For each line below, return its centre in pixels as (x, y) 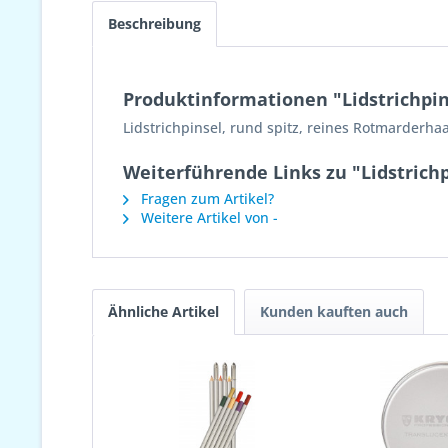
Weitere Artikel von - (207, 217)
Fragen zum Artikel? (205, 198)
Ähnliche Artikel (163, 311)
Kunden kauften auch (334, 311)
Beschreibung (154, 23)
